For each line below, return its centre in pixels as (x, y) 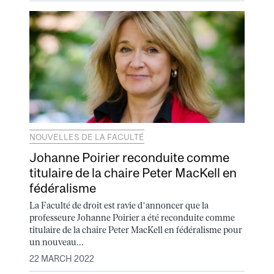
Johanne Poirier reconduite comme (129, 157)
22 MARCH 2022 (62, 258)
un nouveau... (57, 243)
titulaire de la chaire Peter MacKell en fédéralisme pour (136, 230)
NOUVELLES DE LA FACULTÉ (87, 137)
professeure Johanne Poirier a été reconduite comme (132, 218)
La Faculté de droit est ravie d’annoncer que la (119, 206)
